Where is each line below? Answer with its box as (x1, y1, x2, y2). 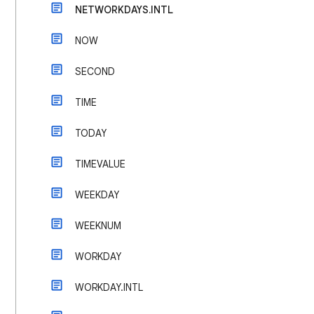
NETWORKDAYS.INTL (75, 4, 173, 16)
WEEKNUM (75, 219, 121, 232)
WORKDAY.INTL (75, 281, 143, 294)
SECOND (75, 65, 115, 78)
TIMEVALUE (75, 158, 125, 170)
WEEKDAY (75, 189, 119, 201)
